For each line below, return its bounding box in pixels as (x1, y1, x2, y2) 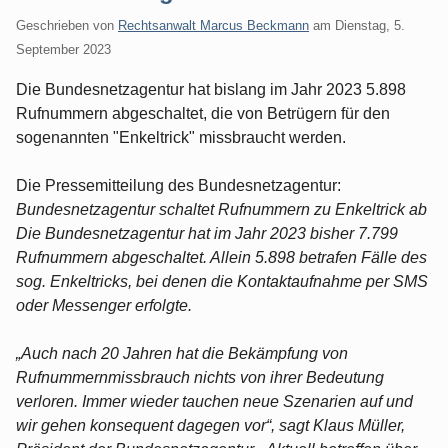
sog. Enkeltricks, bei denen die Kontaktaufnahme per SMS (16, 272, 428, 290)
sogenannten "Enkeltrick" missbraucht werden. (16, 128, 346, 146)
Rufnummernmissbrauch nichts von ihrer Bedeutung (16, 368, 384, 386)
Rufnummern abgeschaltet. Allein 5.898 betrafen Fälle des (16, 248, 427, 266)
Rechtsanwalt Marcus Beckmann (118, 17, 309, 33)
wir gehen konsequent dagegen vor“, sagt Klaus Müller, (16, 416, 405, 434)
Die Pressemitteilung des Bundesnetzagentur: (16, 176, 341, 194)
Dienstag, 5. (335, 17, 405, 33)
